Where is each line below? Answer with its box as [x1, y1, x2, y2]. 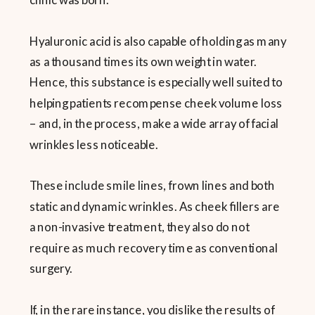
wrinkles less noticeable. [30, 136, 159, 152]
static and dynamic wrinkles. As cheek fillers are [30, 198, 280, 214]
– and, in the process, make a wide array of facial [30, 116, 279, 131]
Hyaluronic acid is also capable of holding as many [30, 33, 287, 49]
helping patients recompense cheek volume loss [30, 95, 283, 110]
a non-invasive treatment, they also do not [30, 219, 250, 235]
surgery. [30, 260, 73, 276]
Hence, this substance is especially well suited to [30, 75, 283, 90]
